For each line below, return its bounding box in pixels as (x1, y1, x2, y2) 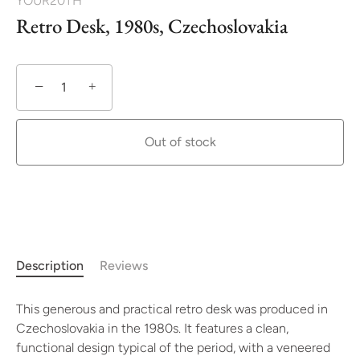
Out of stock (144, 134, 216, 149)
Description (16, 258, 84, 273)
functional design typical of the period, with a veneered (16, 340, 330, 355)
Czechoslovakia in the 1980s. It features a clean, (16, 321, 288, 336)
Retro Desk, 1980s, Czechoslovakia (16, 13, 288, 39)
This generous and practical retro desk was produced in (16, 301, 328, 317)
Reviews (100, 258, 148, 273)
